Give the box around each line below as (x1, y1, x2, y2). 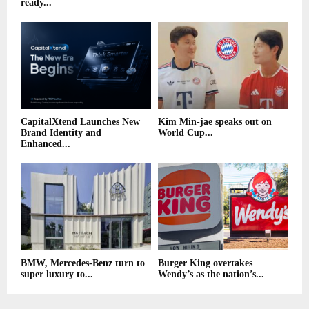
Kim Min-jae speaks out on (158, 117, 272, 128)
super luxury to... (21, 269, 93, 280)
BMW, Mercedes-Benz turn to (21, 258, 145, 269)
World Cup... (158, 128, 213, 139)
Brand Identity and (21, 128, 101, 139)
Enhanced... (21, 139, 70, 150)
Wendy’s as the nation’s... (158, 269, 264, 280)
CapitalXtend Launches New (21, 117, 140, 128)
